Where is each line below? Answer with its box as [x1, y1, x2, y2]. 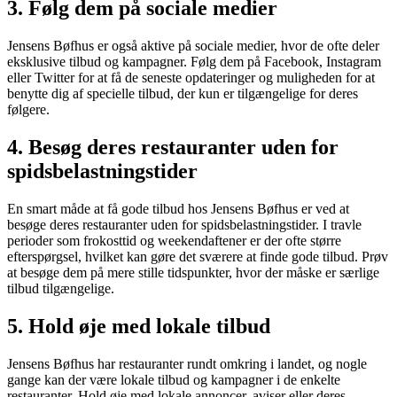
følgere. [7, 102, 50, 118]
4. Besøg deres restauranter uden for [7, 136, 339, 160]
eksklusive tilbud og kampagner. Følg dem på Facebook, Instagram [7, 54, 381, 70]
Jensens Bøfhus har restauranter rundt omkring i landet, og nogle [7, 355, 367, 371]
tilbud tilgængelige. [7, 281, 114, 297]
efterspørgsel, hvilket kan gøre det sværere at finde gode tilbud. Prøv [7, 249, 388, 265]
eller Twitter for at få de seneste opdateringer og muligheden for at [7, 70, 375, 86]
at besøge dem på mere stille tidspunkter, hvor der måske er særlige [7, 265, 379, 281]
